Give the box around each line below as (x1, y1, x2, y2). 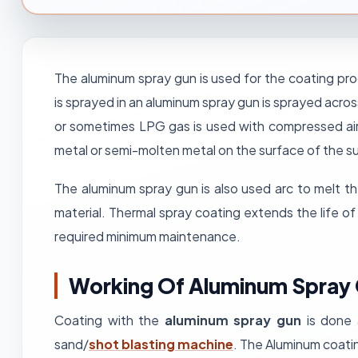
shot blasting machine (89, 336, 233, 352)
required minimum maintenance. (54, 228, 241, 245)
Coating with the (54, 312, 165, 328)
